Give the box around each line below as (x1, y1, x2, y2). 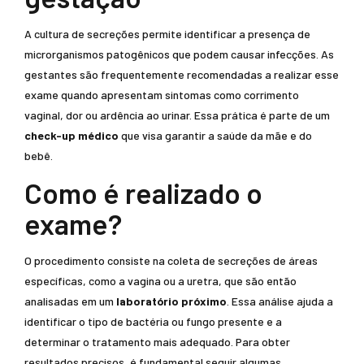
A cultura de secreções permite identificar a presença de (24, 27, 310, 41)
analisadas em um (24, 294, 116, 308)
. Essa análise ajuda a (227, 294, 333, 308)
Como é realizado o (24, 175, 262, 210)
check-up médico (24, 128, 119, 142)
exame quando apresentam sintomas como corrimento (24, 88, 299, 102)
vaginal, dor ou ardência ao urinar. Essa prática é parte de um (24, 108, 330, 122)
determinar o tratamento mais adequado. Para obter (24, 335, 290, 349)
